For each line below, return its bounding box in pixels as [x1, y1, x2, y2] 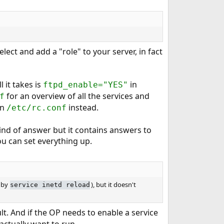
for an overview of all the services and [4, 90, 149, 101]
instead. [66, 101, 98, 113]
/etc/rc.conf [6, 102, 66, 112]
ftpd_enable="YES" [42, 79, 128, 89]
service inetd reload [10, 181, 90, 189]
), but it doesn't [90, 180, 136, 189]
